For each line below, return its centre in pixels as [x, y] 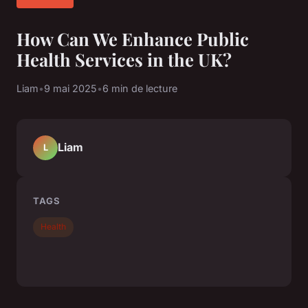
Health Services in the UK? [124, 59]
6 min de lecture [140, 88]
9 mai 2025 [70, 88]
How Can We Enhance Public [133, 38]
